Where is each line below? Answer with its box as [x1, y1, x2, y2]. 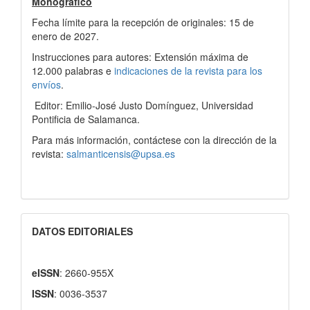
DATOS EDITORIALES [32, 224, 133, 238]
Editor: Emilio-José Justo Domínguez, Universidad [32, 98, 253, 112]
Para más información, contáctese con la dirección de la [32, 132, 277, 147]
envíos [32, 77, 61, 91]
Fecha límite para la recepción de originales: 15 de [32, 15, 254, 29]
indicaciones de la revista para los [114, 63, 262, 77]
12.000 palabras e [32, 63, 114, 77]
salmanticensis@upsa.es [66, 146, 175, 161]
